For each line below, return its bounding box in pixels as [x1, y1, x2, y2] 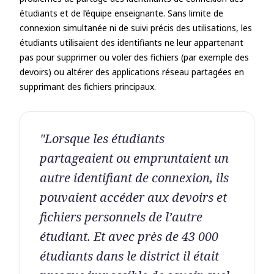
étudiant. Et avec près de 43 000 [40, 228, 218, 245]
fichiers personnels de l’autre [40, 209, 202, 225]
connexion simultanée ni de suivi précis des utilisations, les [20, 22, 252, 34]
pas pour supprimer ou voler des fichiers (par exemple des [20, 51, 249, 63]
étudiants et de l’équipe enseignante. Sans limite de [20, 7, 223, 19]
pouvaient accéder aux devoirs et [40, 189, 227, 206]
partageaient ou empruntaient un [40, 150, 229, 166]
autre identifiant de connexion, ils [40, 169, 229, 186]
